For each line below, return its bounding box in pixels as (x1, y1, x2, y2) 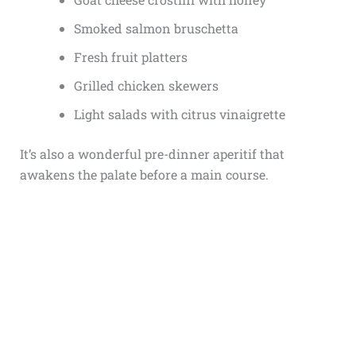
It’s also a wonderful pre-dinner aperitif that (19, 145, 284, 162)
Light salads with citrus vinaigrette (73, 105, 285, 122)
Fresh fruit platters (73, 48, 188, 65)
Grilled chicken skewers (73, 76, 219, 94)
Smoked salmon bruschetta (73, 19, 238, 37)
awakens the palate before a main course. (19, 165, 269, 183)
